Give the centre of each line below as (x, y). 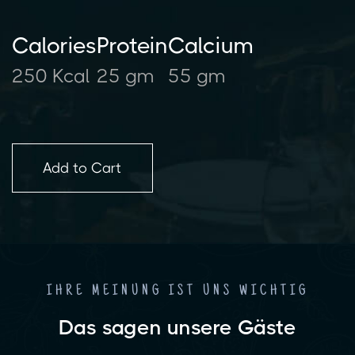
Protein (132, 45)
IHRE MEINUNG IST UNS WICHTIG (177, 291)
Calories (54, 45)
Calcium (211, 45)
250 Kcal (51, 76)
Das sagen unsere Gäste (177, 327)
